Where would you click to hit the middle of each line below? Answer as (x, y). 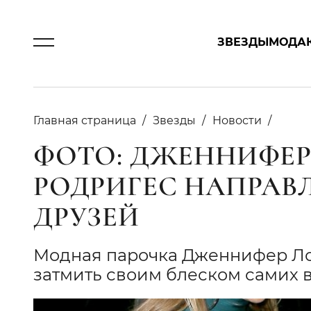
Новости (237, 120)
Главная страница (85, 120)
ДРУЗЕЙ (86, 217)
